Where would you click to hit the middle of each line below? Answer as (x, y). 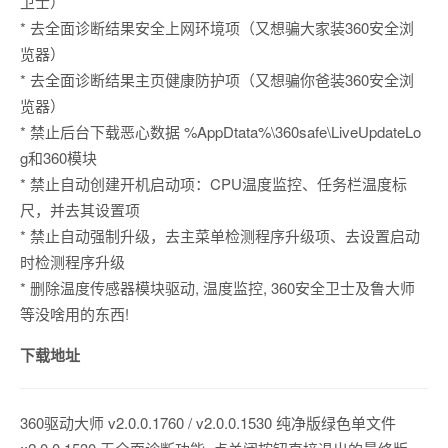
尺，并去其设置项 (80, 210)
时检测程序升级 (72, 262)
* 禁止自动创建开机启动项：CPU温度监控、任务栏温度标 (213, 184)
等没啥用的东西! (74, 314)
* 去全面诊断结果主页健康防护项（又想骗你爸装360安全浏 (217, 80)
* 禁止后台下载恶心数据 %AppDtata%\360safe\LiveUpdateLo (220, 132)
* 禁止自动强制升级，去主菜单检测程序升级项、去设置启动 (220, 236)
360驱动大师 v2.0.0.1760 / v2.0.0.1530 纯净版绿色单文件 (208, 423)
